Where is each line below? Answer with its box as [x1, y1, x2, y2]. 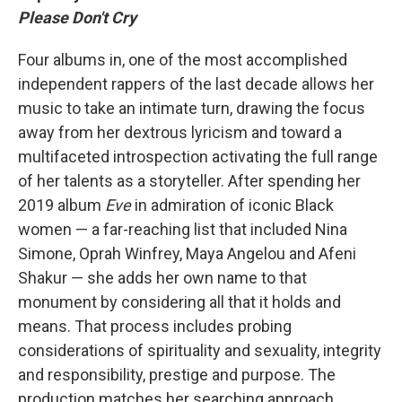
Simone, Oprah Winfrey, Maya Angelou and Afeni [18, 244, 356, 263]
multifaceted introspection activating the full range [18, 147, 378, 166]
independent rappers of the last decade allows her [18, 74, 374, 93]
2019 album [18, 196, 105, 214]
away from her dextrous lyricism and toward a [18, 123, 342, 142]
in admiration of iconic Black [131, 196, 334, 214]
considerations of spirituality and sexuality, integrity [18, 341, 381, 360]
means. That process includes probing [18, 317, 292, 336]
